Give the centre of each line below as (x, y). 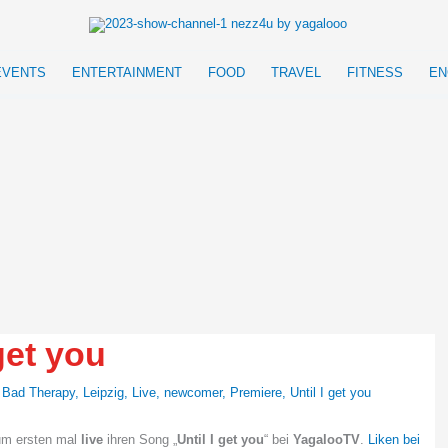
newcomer (193, 393)
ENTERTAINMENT (127, 72)
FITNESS (375, 72)
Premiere (256, 393)
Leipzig (103, 393)
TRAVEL (296, 72)
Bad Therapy (38, 393)
